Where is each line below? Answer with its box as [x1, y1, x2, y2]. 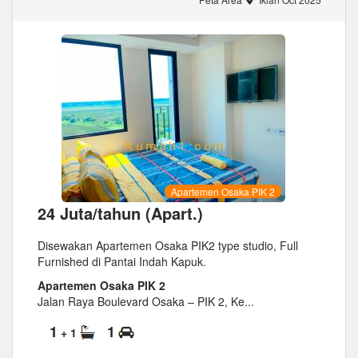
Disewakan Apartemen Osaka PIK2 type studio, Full [38, 237, 298, 254]
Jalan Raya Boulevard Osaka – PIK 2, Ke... [38, 293, 254, 310]
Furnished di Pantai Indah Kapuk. [38, 253, 206, 270]
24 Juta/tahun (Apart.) [38, 201, 203, 225]
